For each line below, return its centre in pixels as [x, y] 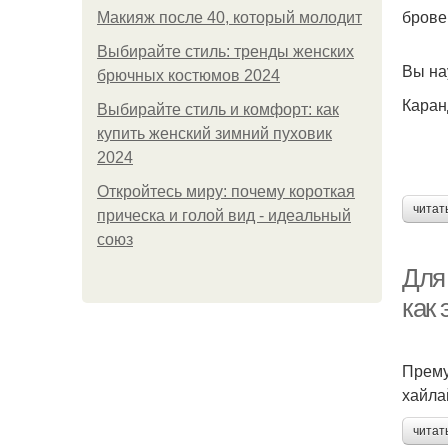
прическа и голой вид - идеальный [224, 215]
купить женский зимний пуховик [214, 133]
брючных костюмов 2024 [188, 75]
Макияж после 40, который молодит [229, 17]
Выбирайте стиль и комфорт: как [218, 109]
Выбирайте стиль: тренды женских [225, 51]
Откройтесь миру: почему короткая [226, 191]
